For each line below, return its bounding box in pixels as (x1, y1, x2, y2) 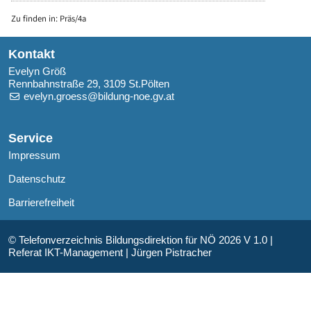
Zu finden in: (11, 12, 60, 25)
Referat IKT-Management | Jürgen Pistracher (8, 246, 212, 259)
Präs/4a (60, 12, 86, 25)
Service (8, 131, 53, 146)
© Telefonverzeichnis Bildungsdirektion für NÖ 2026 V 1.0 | (8, 234, 273, 246)
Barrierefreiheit (8, 196, 74, 209)
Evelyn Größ (8, 65, 66, 78)
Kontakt (8, 47, 55, 62)
